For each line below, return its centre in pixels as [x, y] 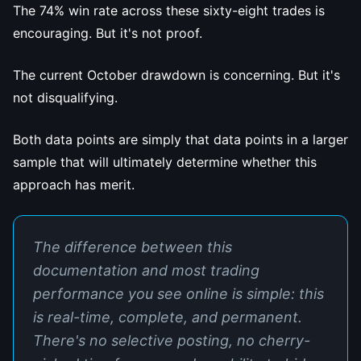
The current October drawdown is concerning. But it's [176, 75]
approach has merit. [74, 185]
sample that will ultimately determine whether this [165, 162]
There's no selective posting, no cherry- [172, 340]
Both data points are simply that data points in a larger [180, 139]
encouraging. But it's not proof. [108, 33]
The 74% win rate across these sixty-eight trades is [169, 10]
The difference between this [133, 247]
